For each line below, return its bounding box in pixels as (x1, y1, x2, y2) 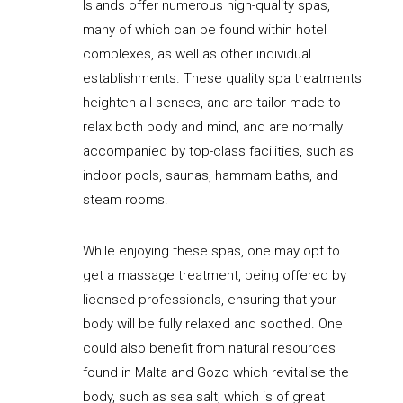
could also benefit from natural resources (82, 340, 336, 357)
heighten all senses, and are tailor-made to (82, 94, 341, 112)
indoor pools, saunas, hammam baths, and (82, 167, 338, 184)
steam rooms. (82, 192, 168, 209)
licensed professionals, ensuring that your (82, 291, 336, 309)
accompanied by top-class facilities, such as (82, 143, 354, 160)
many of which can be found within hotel (82, 22, 327, 39)
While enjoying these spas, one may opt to (82, 243, 340, 260)
